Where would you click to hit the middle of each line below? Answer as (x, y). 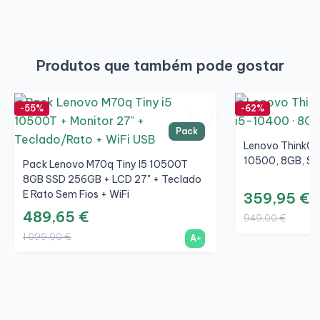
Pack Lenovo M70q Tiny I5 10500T (105, 165)
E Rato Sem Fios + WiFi (76, 195)
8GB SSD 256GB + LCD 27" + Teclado (112, 180)
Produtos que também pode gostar (160, 66)
